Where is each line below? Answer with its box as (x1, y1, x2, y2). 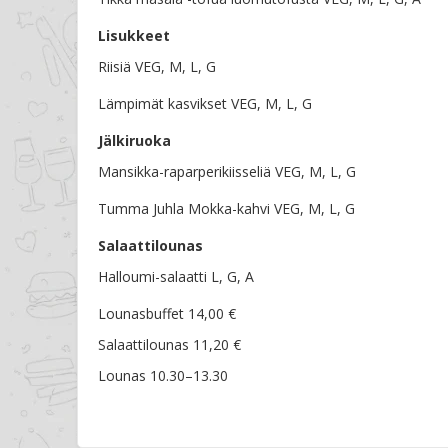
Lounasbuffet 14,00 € (98, 304, 236, 324)
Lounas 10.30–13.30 (98, 366, 228, 386)
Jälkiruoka (98, 131, 171, 151)
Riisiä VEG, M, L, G (98, 57, 216, 77)
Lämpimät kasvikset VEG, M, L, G (98, 94, 312, 114)
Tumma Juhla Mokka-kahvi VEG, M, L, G (98, 199, 355, 219)
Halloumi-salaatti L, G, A (98, 267, 254, 287)
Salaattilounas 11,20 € (98, 335, 241, 355)
